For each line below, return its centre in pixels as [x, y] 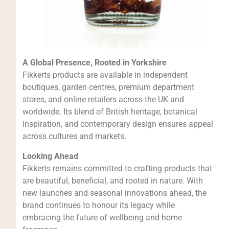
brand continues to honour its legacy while [98, 205]
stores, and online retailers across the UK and [103, 100]
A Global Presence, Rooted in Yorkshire [94, 63]
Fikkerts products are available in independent [105, 75]
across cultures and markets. [74, 136]
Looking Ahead [50, 156]
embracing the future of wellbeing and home [102, 217]
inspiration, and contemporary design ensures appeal [118, 124]
